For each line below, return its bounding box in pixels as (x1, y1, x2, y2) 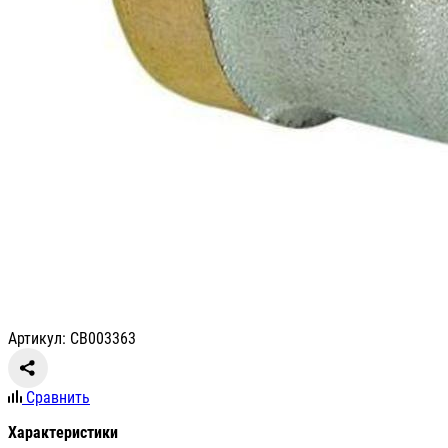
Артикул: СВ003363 (8, 329, 136, 349)
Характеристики (8, 423, 118, 443)
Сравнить (26, 388, 90, 408)
